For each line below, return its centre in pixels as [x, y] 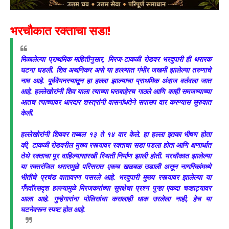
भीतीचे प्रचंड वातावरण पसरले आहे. [70, 177]
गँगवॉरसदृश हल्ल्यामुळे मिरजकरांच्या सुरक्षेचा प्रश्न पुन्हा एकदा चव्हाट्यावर [116, 188]
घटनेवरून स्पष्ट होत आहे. [53, 209]
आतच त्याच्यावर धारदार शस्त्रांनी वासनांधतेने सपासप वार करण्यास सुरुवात [116, 102]
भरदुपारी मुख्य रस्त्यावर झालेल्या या [165, 177]
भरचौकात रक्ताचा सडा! [60, 30]
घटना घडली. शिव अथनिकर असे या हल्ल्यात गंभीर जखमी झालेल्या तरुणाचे [116, 70]
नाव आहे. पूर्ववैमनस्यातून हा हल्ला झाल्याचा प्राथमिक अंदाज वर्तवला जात [116, 81]
